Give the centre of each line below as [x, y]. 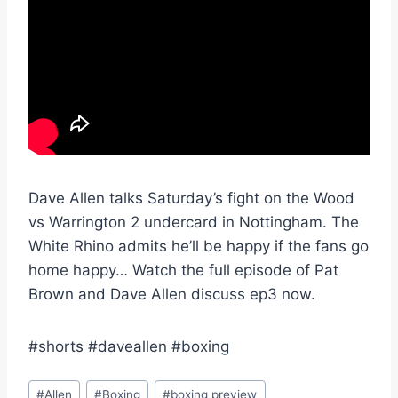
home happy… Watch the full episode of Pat [183, 271]
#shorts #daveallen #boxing [129, 347]
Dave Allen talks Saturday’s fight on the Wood [191, 199]
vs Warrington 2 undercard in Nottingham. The [194, 223]
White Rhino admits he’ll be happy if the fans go [199, 247]
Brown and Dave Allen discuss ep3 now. [172, 295]
